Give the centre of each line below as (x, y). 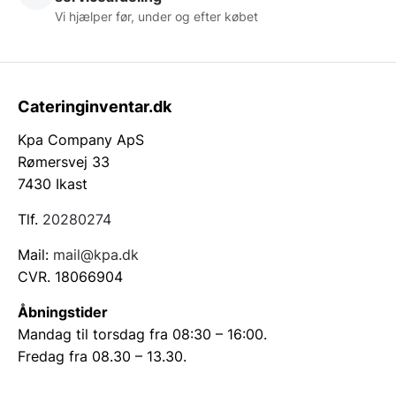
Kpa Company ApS (81, 140)
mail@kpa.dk (96, 255)
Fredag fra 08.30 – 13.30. (102, 357)
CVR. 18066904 (70, 277)
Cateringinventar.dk (95, 107)
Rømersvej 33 (64, 162)
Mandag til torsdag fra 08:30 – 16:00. (142, 335)
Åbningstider (63, 312)
